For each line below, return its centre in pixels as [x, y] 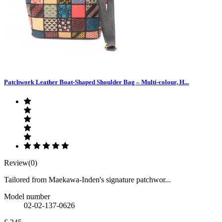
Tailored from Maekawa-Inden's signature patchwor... [87, 179]
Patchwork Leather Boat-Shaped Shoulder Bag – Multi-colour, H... [96, 82]
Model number [27, 196]
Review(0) [21, 163]
